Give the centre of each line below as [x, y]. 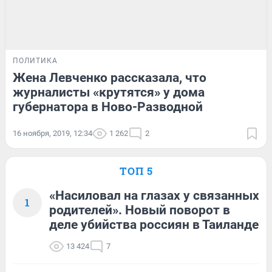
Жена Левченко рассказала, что [110, 77]
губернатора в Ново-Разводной [108, 107]
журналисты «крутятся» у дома [109, 92]
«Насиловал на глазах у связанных [154, 195]
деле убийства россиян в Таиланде [154, 224]
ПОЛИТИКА [35, 60]
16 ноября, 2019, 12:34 [53, 133]
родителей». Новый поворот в [140, 210]
